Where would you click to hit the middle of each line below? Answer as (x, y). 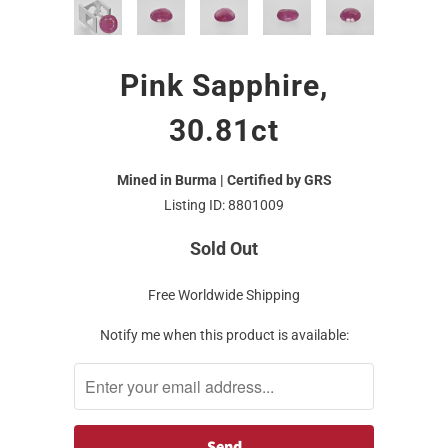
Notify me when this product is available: (224, 334)
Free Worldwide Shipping (224, 294)
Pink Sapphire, (224, 85)
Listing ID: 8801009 (224, 204)
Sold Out (224, 248)
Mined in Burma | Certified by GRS (224, 179)
